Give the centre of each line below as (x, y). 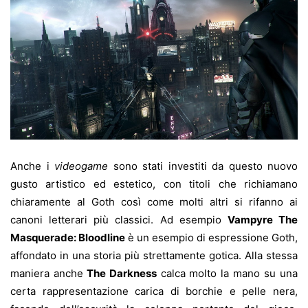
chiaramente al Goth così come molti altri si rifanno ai (154, 201)
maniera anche (47, 273)
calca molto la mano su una (227, 273)
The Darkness (120, 273)
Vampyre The (263, 219)
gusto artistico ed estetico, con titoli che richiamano (154, 184)
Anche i (32, 166)
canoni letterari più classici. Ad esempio (119, 219)
